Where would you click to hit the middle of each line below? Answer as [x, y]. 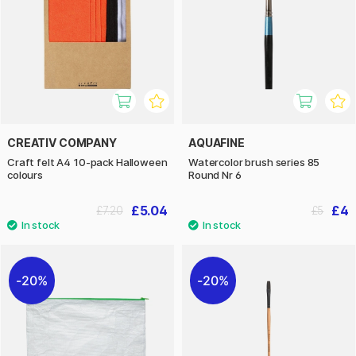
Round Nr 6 [215, 175]
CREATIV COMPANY [62, 143]
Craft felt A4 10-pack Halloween [87, 163]
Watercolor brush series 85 [254, 163]
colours [25, 175]
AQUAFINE [217, 143]
